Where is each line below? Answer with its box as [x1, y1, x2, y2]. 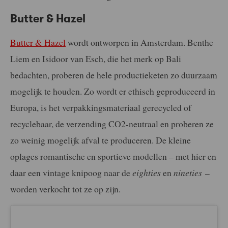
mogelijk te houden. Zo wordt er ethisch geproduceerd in [10, 84, 215, 97]
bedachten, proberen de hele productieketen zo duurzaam [10, 68, 217, 81]
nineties [174, 166, 202, 179]
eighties [132, 166, 161, 179]
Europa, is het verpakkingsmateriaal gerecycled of [10, 101, 191, 113]
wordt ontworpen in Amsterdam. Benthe [66, 36, 213, 48]
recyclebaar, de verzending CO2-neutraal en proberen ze [10, 117, 214, 130]
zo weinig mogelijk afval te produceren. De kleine [10, 133, 191, 146]
